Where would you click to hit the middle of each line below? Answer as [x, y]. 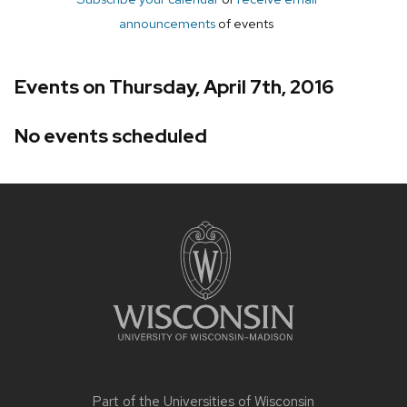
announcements [167, 24]
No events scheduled [111, 135]
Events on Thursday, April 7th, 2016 [174, 87]
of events [244, 24]
